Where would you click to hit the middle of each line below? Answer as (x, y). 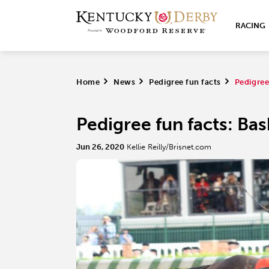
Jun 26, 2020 (100, 147)
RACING (250, 26)
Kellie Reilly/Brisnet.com (169, 147)
